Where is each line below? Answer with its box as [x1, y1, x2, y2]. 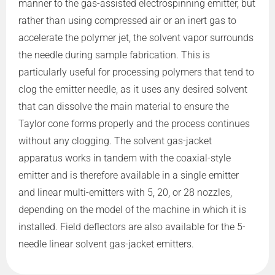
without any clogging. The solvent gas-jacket [18, 135, 212, 147]
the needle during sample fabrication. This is [18, 49, 210, 61]
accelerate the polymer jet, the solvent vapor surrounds [18, 32, 254, 44]
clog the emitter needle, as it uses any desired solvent [18, 83, 247, 96]
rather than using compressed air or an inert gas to [18, 15, 236, 27]
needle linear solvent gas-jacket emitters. [18, 238, 194, 250]
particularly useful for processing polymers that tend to [18, 66, 254, 79]
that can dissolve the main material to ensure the [18, 101, 229, 113]
